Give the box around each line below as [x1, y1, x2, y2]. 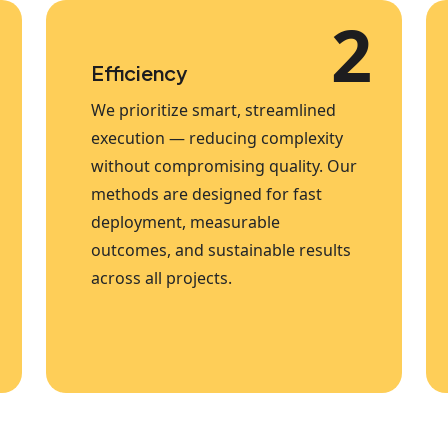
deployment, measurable [91, 211, 280, 233]
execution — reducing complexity [91, 127, 343, 149]
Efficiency [91, 60, 187, 85]
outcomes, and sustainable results [91, 239, 351, 261]
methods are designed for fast [91, 183, 322, 205]
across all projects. [91, 267, 232, 289]
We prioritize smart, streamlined [91, 99, 336, 121]
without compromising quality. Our [91, 155, 357, 177]
